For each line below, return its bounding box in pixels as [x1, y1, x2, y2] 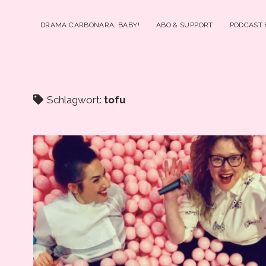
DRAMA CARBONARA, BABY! [40, 21, 140, 29]
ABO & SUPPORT [156, 21, 213, 29]
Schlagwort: [45, 94, 104, 106]
